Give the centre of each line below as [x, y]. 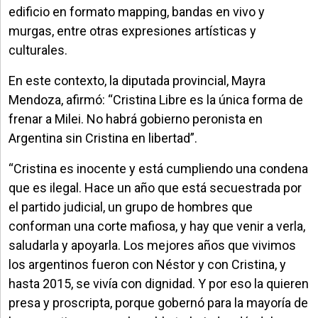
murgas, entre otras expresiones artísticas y [132, 31]
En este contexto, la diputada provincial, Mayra [137, 80]
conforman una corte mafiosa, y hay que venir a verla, [157, 226]
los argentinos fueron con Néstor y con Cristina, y [147, 264]
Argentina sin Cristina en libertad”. [104, 138]
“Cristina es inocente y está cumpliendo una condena [158, 168]
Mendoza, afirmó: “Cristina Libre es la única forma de [156, 99]
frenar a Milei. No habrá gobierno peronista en [136, 119]
